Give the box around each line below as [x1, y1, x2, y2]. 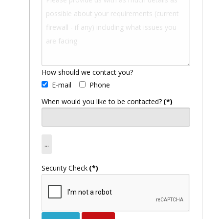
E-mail [51, 80, 71, 89]
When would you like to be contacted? [41, 96, 162, 106]
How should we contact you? [41, 67, 133, 77]
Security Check [41, 163, 88, 173]
